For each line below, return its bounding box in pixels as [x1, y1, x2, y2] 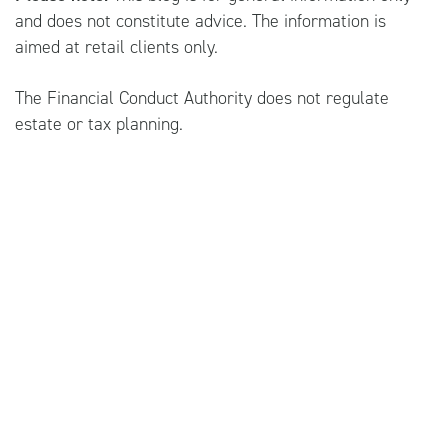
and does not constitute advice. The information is [15, 8, 386, 33]
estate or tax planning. [15, 111, 188, 136]
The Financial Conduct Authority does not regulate [15, 85, 389, 110]
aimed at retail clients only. [15, 34, 218, 59]
